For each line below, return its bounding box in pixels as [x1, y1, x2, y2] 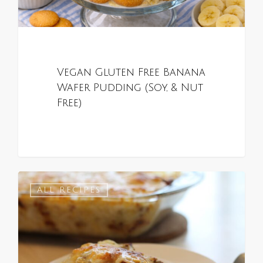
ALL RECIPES [37, 185, 101, 194]
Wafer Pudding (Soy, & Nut [56, 82, 203, 94]
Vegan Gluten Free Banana [56, 67, 205, 79]
